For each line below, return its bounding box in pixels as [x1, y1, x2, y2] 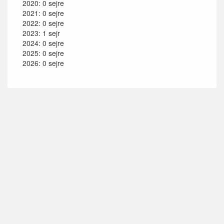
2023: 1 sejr [22, 28, 60, 38]
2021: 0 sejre [22, 8, 64, 18]
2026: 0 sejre [22, 58, 64, 68]
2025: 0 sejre [22, 48, 64, 58]
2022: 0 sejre [22, 18, 64, 28]
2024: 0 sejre [22, 38, 64, 48]
